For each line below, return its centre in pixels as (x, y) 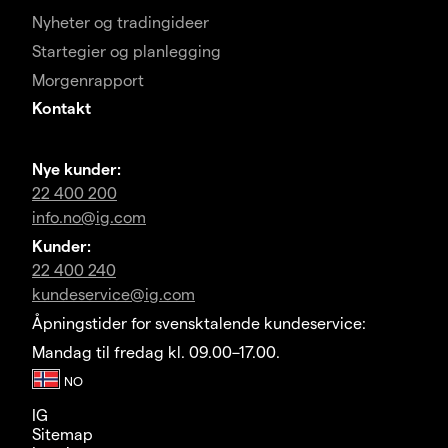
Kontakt (61, 108)
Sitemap (62, 434)
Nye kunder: (76, 169)
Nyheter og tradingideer (120, 22)
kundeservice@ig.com (113, 294)
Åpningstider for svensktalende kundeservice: (199, 323)
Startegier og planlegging (126, 51)
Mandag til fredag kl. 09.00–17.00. (156, 352)
